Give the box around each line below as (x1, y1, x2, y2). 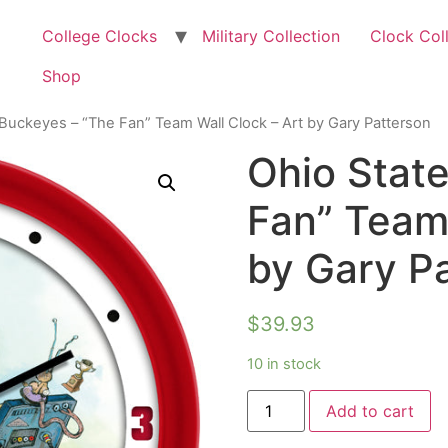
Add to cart (325, 400, 414, 421)
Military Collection (202, 26, 341, 46)
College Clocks (42, 26, 158, 46)
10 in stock (246, 355, 321, 374)
